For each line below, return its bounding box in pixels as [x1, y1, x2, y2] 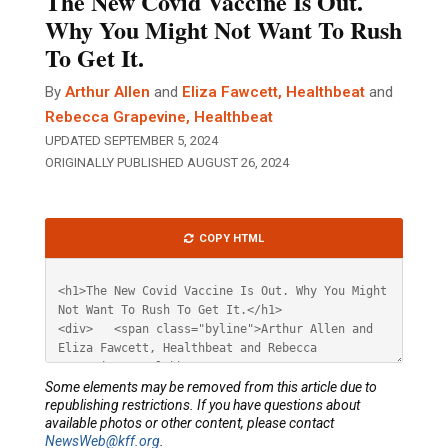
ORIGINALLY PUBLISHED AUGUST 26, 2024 [45, 155, 289, 171]
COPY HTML [199, 231, 264, 245]
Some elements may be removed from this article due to [45, 379, 377, 396]
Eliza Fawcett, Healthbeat [182, 83, 365, 102]
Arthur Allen [65, 83, 150, 102]
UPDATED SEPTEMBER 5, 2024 [45, 133, 218, 149]
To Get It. [45, 40, 144, 76]
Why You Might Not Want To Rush [45, 12, 402, 48]
